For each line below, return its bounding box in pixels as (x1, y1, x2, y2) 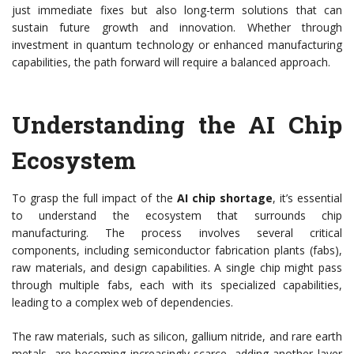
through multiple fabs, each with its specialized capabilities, (12, 277, 342, 293)
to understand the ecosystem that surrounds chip (12, 208, 342, 224)
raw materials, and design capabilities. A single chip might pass (12, 260, 342, 276)
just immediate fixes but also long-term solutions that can (12, 2, 342, 18)
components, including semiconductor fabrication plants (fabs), (12, 243, 342, 258)
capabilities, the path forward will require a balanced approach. (12, 55, 330, 70)
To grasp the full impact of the (12, 190, 177, 206)
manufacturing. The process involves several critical (12, 225, 342, 241)
